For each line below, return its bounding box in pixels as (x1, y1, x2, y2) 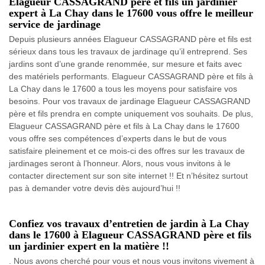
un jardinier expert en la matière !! (9, 240, 169, 253)
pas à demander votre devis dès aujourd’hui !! (9, 183, 180, 193)
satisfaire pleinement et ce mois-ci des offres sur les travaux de (9, 146, 245, 156)
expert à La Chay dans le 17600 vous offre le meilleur (9, 7, 253, 20)
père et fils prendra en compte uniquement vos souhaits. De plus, (9, 109, 253, 119)
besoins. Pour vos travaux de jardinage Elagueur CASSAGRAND (9, 96, 250, 106)
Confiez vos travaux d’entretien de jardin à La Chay (9, 218, 249, 230)
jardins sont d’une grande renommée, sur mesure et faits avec (9, 59, 242, 69)
